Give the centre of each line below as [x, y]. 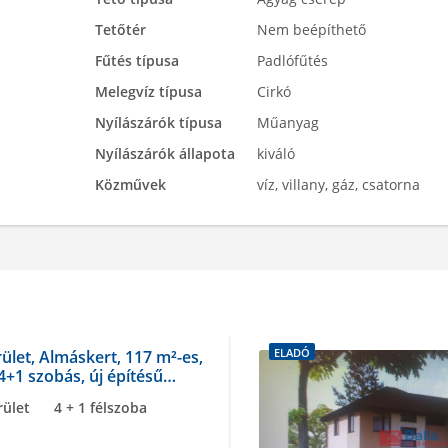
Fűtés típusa [136, 60]
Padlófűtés [290, 60]
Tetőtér [120, 29]
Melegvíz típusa [148, 91]
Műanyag [285, 122]
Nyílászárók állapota [164, 153]
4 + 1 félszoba [100, 407]
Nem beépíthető [309, 29]
